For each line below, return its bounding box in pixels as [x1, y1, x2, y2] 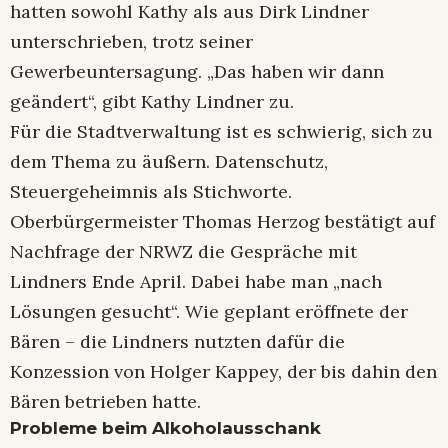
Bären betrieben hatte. [10, 389, 201, 413]
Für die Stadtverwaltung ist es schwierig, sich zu [10, 119, 433, 143]
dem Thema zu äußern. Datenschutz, [10, 149, 328, 173]
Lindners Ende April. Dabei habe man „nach [10, 269, 382, 293]
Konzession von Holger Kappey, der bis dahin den [10, 359, 437, 383]
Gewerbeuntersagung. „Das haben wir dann [10, 59, 384, 83]
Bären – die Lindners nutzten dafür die [10, 329, 345, 353]
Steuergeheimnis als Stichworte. [10, 179, 292, 203]
